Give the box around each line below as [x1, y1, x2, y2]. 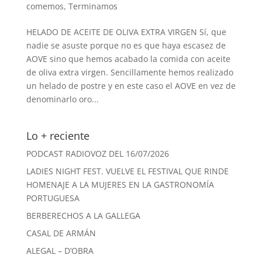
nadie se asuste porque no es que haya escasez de [26, 40, 226, 51]
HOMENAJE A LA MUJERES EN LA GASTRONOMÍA [26, 179, 214, 191]
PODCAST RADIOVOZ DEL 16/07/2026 [26, 148, 169, 160]
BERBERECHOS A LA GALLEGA [26, 210, 140, 222]
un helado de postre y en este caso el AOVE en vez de [26, 80, 236, 92]
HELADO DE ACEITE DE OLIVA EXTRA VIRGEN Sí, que [26, 26, 226, 38]
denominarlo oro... [26, 94, 99, 105]
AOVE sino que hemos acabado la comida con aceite [26, 53, 230, 65]
